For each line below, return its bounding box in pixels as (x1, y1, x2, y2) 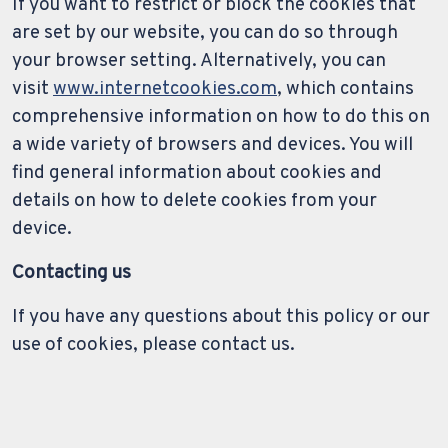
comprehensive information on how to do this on (12, 105, 430, 130)
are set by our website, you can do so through (12, 21, 398, 46)
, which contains (277, 77, 414, 102)
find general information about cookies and (12, 161, 382, 186)
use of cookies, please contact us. (12, 333, 295, 358)
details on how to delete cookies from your (12, 189, 377, 214)
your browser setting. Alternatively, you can (12, 49, 386, 74)
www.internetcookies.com (53, 77, 277, 102)
